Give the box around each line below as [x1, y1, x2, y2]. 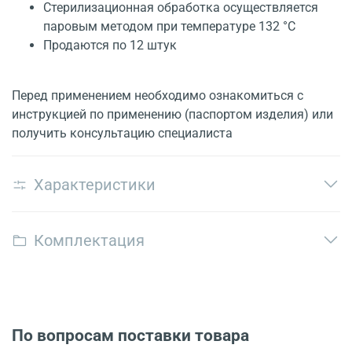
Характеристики [34, 174, 156, 194]
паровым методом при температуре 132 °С [43, 19, 295, 35]
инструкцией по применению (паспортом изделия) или [12, 107, 333, 123]
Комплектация [34, 230, 145, 250]
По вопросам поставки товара [12, 325, 249, 346]
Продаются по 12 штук [43, 38, 177, 53]
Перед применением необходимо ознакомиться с [12, 88, 303, 104]
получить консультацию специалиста [12, 126, 233, 141]
